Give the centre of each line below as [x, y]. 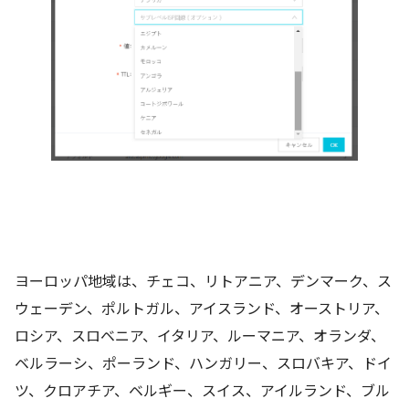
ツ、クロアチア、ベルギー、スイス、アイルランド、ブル [202, 389]
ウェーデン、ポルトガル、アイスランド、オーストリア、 [202, 307]
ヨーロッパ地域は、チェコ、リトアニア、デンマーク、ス [203, 280]
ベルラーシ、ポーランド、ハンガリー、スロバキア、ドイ [203, 362]
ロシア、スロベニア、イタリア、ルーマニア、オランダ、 [200, 335]
